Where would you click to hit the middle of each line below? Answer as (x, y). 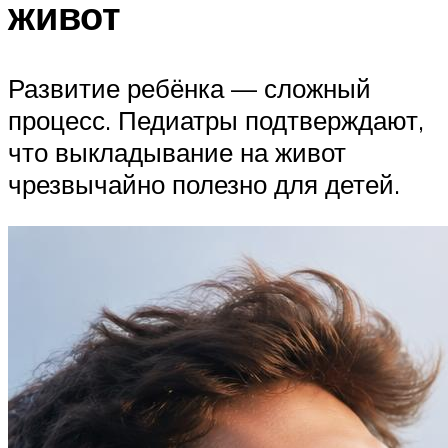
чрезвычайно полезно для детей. (204, 184)
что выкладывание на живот (177, 152)
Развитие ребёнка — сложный (189, 88)
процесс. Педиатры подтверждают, (216, 120)
